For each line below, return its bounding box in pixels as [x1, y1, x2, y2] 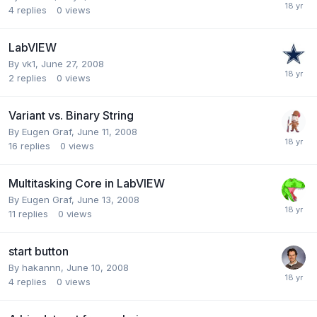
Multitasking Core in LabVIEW [8, 175, 165, 190]
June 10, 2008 [67, 261, 129, 273]
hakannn [22, 261, 61, 273]
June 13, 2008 [77, 193, 139, 205]
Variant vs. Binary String [8, 108, 134, 122]
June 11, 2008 [77, 125, 137, 137]
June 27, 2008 [41, 57, 104, 69]
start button [8, 243, 69, 258]
